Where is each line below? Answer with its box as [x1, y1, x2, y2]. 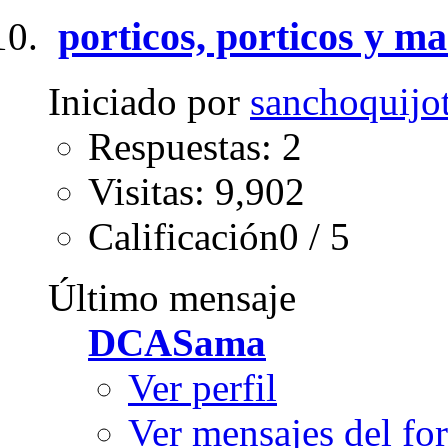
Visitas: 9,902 [88, 170, 305, 214]
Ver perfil [128, 366, 277, 410]
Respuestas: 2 [88, 125, 302, 169]
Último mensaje [48, 276, 296, 320]
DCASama [88, 321, 266, 365]
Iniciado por [48, 80, 250, 124]
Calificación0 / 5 [88, 215, 350, 259]
